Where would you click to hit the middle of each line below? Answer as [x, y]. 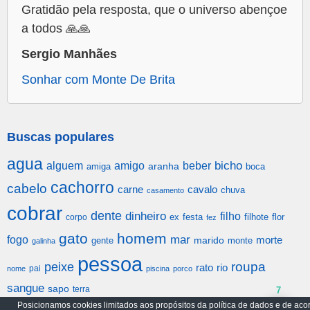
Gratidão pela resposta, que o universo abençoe [154, 10]
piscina [158, 269]
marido [209, 241]
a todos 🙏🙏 [56, 29]
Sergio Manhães [69, 54]
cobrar [35, 214]
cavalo [202, 190]
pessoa [110, 264]
